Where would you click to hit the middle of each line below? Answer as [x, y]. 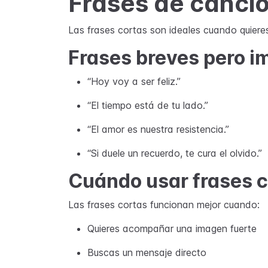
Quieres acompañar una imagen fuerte [172, 229]
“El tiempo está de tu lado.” [148, 105]
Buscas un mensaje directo [147, 252]
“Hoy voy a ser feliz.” [134, 81]
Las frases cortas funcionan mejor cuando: [164, 205]
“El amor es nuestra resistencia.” [158, 129]
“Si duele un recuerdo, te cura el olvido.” [175, 153]
